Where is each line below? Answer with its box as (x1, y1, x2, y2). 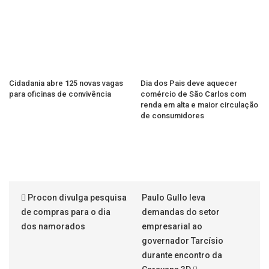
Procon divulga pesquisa (26, 192, 127, 202)
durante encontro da (142, 250, 222, 260)
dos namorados (21, 221, 85, 231)
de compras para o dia (21, 207, 110, 217)
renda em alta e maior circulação (141, 100, 258, 109)
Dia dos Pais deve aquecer (141, 78, 237, 88)
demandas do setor (142, 207, 220, 217)
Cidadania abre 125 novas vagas (9, 78, 123, 88)
